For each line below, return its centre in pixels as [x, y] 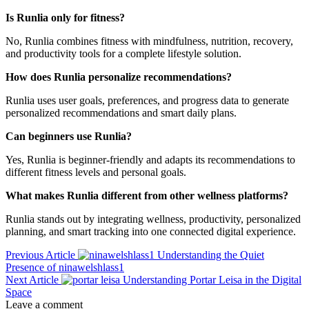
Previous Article [40, 255]
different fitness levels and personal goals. [96, 172]
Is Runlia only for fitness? [65, 18]
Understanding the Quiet [211, 255]
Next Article [32, 280]
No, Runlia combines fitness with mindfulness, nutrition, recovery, [149, 41]
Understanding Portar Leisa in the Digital [212, 280]
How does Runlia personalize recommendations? [119, 77]
